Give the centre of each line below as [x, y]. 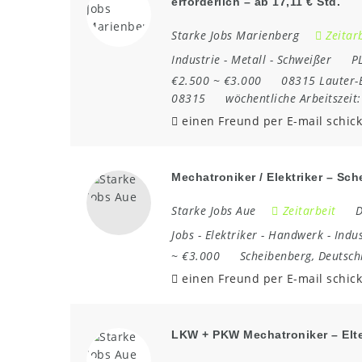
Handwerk [296, 235]
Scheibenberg [276, 256]
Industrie [196, 60]
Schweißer [304, 60]
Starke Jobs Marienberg [235, 36]
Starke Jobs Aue [214, 211]
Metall [248, 60]
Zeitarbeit [309, 211]
